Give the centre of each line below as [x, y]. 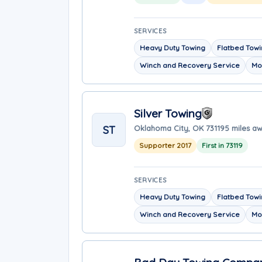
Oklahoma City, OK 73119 [179, 128]
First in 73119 [222, 145]
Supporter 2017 [165, 145]
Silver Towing [168, 113]
